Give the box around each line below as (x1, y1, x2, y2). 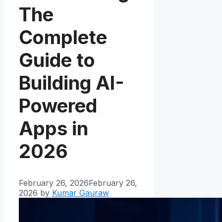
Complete (19, 25, 107, 49)
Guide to (19, 48, 95, 71)
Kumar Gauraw (52, 188, 109, 198)
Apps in (19, 116, 88, 140)
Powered (19, 94, 97, 117)
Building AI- (19, 71, 124, 94)
